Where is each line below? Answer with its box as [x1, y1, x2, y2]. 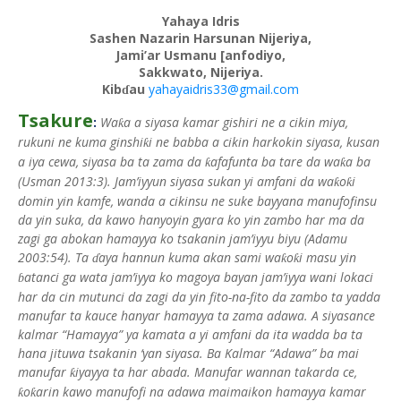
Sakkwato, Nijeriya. [138, 64, 263, 81]
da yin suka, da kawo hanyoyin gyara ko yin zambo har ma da [18, 211, 364, 228]
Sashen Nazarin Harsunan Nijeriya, [90, 30, 311, 47]
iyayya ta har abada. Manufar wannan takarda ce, [75, 363, 357, 380]
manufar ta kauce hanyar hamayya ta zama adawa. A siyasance [18, 307, 375, 324]
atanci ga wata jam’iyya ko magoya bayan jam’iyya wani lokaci [24, 269, 373, 286]
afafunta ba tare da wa [210, 153, 340, 170]
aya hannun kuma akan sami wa [98, 249, 281, 266]
